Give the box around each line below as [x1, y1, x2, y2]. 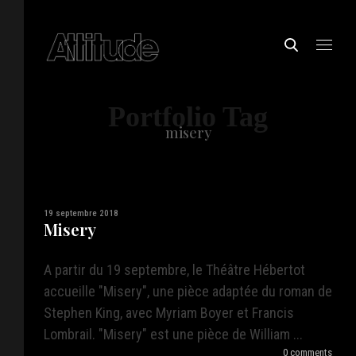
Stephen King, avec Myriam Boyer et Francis [44, 304, 294, 321]
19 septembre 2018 [44, 208, 118, 219]
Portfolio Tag [108, 101, 268, 133]
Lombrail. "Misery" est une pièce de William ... [44, 326, 303, 342]
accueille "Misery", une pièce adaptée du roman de [44, 283, 332, 300]
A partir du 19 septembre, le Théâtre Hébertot [44, 261, 305, 278]
